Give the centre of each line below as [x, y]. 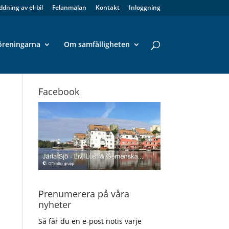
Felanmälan [69, 7]
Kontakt [107, 7]
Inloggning [144, 7]
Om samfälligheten [97, 44]
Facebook [59, 91]
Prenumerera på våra [84, 193]
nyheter [54, 204]
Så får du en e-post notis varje [90, 221]
